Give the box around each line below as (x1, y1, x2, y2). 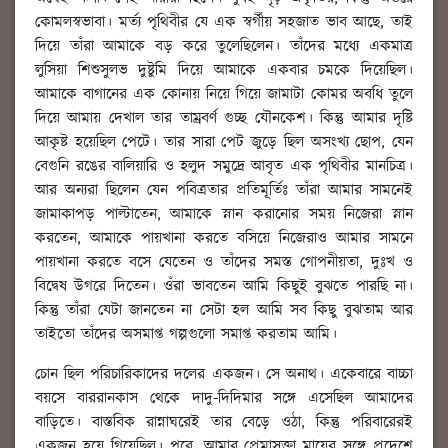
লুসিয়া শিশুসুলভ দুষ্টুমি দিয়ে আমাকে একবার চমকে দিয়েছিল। (35, 58, 413, 82)
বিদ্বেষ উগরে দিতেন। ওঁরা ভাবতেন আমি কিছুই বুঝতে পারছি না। (35, 274, 413, 298)
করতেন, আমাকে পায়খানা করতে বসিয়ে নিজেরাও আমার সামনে (35, 226, 413, 250)
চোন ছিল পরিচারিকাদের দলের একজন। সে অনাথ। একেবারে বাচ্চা (35, 362, 413, 386)
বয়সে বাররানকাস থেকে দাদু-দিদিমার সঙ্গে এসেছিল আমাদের (35, 386, 413, 410)
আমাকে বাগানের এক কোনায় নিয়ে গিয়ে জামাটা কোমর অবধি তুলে (35, 82, 413, 106)
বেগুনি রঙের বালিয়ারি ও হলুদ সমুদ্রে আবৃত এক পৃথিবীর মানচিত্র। (35, 154, 413, 178)
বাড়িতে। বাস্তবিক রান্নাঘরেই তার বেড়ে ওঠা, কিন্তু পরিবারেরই (35, 410, 413, 434)
